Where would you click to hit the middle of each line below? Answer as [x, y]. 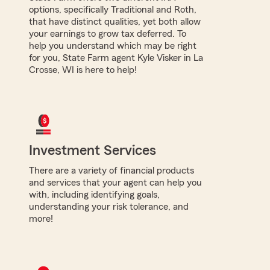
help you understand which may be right [113, 46]
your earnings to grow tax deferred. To [108, 33]
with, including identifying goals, [94, 194]
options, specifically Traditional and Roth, [113, 9]
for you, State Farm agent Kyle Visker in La [116, 58]
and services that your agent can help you [115, 182]
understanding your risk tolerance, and [109, 206]
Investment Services [93, 150]
